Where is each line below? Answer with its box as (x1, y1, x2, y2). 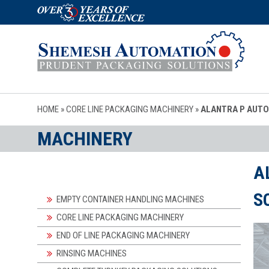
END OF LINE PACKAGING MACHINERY (56, 229, 190, 241)
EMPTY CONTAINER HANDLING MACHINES (56, 193, 204, 205)
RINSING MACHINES (56, 247, 127, 259)
